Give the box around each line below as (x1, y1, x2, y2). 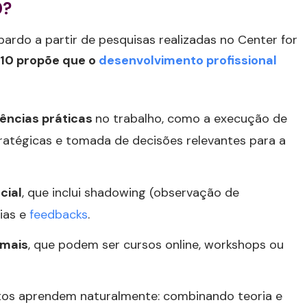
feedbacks (29, 206, 88, 223)
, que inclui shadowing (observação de (22, 184, 239, 201)
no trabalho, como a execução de (95, 110, 287, 127)
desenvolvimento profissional (99, 52, 277, 69)
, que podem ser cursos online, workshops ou (28, 236, 284, 254)
